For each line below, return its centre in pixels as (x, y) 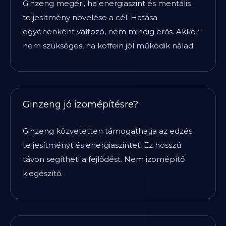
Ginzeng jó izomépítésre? (80, 104)
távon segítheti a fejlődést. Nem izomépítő (104, 159)
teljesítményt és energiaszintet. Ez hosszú (102, 145)
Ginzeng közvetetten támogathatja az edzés (107, 131)
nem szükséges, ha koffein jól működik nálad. (109, 46)
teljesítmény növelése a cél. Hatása (90, 17)
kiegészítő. (43, 173)
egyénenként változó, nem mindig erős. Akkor (111, 32)
